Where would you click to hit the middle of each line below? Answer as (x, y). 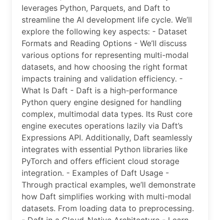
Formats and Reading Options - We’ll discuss (104, 43)
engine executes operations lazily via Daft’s (102, 126)
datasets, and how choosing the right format (105, 67)
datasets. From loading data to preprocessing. (108, 208)
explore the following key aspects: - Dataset (104, 32)
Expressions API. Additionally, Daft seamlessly (107, 138)
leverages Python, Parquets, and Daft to (96, 8)
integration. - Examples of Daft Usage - (95, 173)
